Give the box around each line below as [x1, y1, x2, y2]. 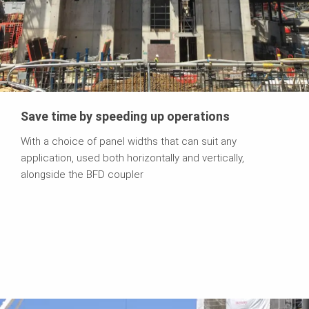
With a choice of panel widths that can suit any [21, 135, 237, 148]
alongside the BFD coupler [21, 168, 143, 181]
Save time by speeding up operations [21, 109, 230, 124]
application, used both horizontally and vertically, [21, 152, 244, 165]
